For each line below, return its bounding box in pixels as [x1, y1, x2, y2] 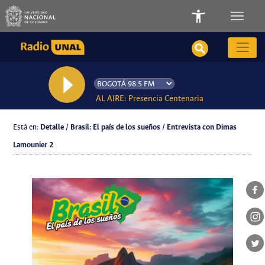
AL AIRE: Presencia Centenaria [96, 94, 203, 104]
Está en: [13, 123, 41, 132]
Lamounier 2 [13, 141, 54, 150]
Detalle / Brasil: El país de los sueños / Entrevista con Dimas [40, 123, 237, 132]
